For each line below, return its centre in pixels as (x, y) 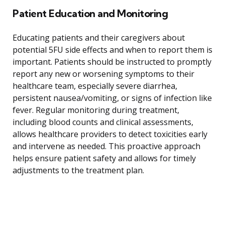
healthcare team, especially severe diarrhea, (95, 86)
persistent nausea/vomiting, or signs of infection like (112, 98)
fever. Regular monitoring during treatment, (96, 110)
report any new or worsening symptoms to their (103, 74)
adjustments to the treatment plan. (78, 170)
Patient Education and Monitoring (90, 13)
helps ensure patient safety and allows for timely (104, 158)
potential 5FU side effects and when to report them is (113, 49)
